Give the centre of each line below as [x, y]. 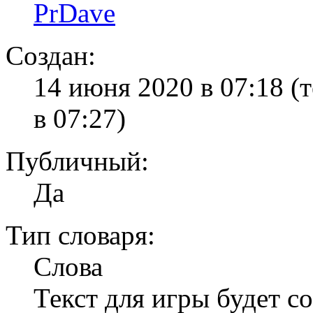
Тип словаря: [80, 235]
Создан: [51, 56]
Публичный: [77, 161]
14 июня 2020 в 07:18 [162, 87]
